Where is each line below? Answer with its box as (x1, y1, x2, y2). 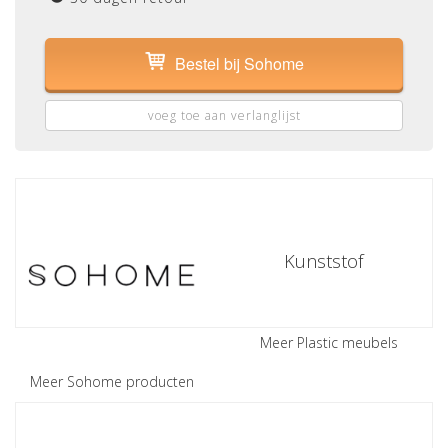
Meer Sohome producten (30, 372, 194, 391)
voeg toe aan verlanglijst (147, 107, 301, 124)
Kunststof (283, 249, 363, 273)
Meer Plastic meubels (259, 333, 398, 352)
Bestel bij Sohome (174, 52, 304, 75)
